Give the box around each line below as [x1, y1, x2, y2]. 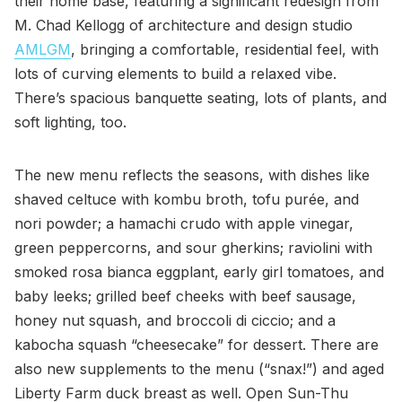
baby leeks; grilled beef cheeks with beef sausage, [14, 286, 356, 305]
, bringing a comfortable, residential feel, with [71, 39, 379, 58]
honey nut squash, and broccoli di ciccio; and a [14, 310, 336, 329]
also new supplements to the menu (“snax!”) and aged [14, 359, 384, 378]
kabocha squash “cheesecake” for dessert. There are [14, 335, 379, 354]
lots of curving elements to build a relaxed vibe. [14, 64, 336, 83]
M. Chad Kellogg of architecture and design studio [14, 15, 353, 34]
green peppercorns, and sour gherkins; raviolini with [14, 238, 372, 257]
